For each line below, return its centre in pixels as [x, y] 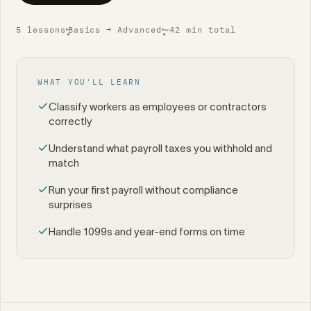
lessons [43, 30]
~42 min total [200, 30]
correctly [70, 121]
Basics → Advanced [115, 30]
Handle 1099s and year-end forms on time [147, 232]
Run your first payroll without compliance [143, 190]
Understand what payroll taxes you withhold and [160, 148]
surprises [70, 204]
